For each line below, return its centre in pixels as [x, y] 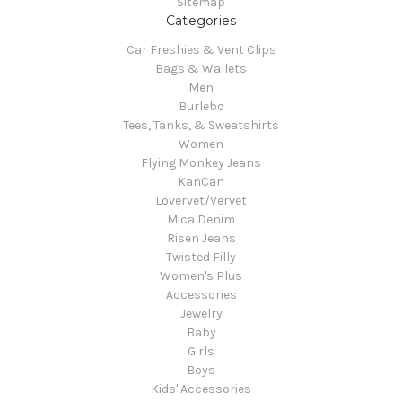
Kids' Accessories [201, 389]
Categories [201, 21]
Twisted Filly [201, 258]
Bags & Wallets [201, 69]
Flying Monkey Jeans [201, 163]
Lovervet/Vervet [201, 201]
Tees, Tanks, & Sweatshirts [201, 126]
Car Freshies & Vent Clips [201, 50]
